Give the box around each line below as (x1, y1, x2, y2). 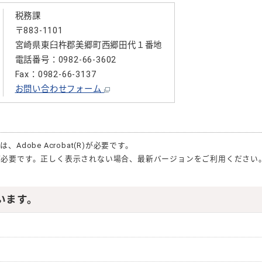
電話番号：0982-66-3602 (15, 55, 117, 65)
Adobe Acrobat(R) (16, 141, 85, 150)
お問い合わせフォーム (15, 84, 105, 94)
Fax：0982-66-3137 (15, 70, 96, 80)
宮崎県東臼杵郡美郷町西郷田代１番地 (15, 40, 163, 50)
